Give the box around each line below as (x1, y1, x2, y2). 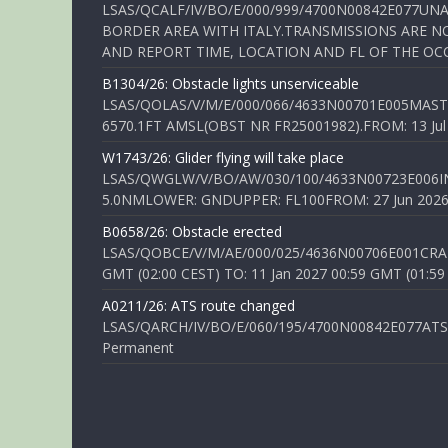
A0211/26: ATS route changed (102, 296, 295, 315)
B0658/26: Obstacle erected (102, 222, 282, 241)
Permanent (102, 338, 174, 357)
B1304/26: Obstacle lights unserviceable (102, 74, 359, 93)
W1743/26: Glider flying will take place (102, 148, 344, 167)
